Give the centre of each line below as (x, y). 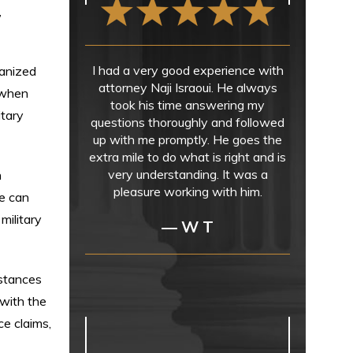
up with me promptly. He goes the (188, 139)
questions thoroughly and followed (188, 122)
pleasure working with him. (188, 191)
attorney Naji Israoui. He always (188, 87)
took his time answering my (188, 105)
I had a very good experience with (188, 70)
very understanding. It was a (188, 174)
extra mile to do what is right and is (188, 157)
